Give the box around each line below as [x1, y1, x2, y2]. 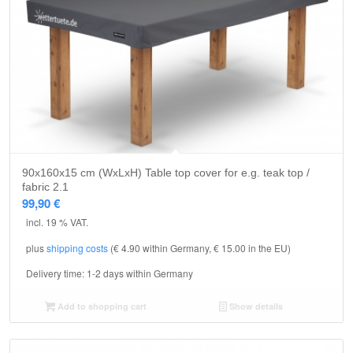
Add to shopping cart [54, 299, 147, 312]
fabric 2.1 [22, 180, 69, 194]
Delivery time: [26, 266, 87, 280]
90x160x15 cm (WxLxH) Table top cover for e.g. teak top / [22, 166, 310, 180]
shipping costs [46, 240, 108, 255]
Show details [226, 299, 283, 312]
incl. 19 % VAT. [26, 215, 88, 229]
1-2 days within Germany [87, 266, 193, 280]
